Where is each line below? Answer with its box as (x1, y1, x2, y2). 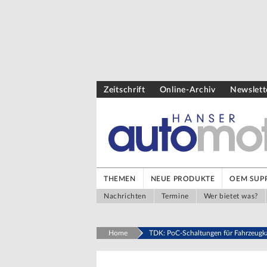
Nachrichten (104, 192, 147, 200)
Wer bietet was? (203, 192, 258, 200)
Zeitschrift (104, 86, 145, 94)
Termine (161, 192, 189, 200)
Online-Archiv (159, 86, 216, 94)
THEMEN (104, 175, 136, 182)
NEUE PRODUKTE (150, 175, 215, 182)
